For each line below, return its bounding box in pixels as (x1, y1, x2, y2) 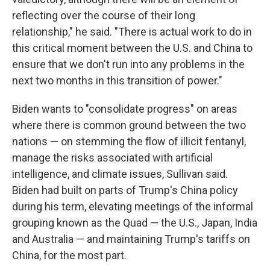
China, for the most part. (12, 249, 127, 262)
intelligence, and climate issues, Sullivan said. (12, 168, 228, 180)
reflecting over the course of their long (12, 9, 195, 22)
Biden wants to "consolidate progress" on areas (12, 102, 237, 115)
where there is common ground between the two (12, 119, 246, 131)
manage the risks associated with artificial (12, 151, 213, 164)
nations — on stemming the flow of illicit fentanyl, (12, 135, 246, 148)
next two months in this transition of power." (12, 74, 222, 87)
